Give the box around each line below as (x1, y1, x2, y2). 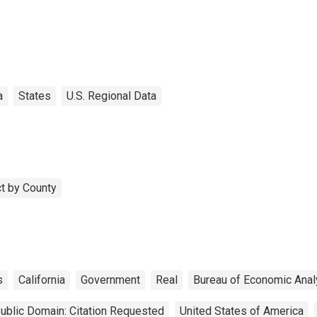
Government (81, 272, 140, 287)
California (18, 272, 65, 287)
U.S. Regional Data (67, 88, 156, 103)
